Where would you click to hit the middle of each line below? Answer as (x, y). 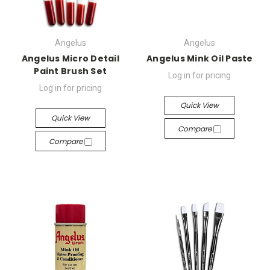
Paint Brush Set (71, 71)
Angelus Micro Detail (70, 58)
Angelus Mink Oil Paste (200, 58)
